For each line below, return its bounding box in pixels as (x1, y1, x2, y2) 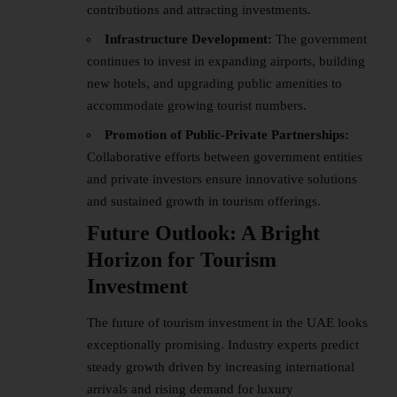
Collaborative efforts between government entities (87, 149, 362, 164)
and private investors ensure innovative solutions (87, 171, 357, 186)
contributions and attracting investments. (87, 2, 311, 17)
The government (276, 31, 367, 46)
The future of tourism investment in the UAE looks (87, 315, 368, 331)
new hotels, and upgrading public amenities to (87, 75, 342, 90)
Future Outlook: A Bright (87, 221, 320, 245)
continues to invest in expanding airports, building (87, 53, 365, 68)
